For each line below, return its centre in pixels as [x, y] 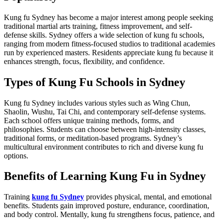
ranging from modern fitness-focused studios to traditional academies [109, 44]
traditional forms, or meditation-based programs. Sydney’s [93, 138]
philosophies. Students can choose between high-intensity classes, [105, 129]
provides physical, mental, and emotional [148, 197]
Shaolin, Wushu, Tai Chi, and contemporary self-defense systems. [105, 111]
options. [16, 155]
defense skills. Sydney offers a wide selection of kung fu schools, [104, 35]
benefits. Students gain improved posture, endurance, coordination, [107, 206]
